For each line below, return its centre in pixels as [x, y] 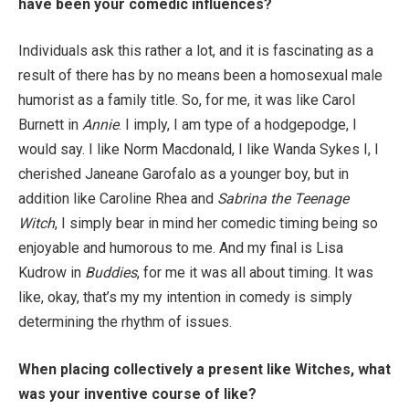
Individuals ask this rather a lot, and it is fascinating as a [196, 51]
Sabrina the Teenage [283, 199]
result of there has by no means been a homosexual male [200, 76]
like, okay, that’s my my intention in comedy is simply [185, 298]
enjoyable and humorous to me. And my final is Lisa [181, 248]
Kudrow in [52, 273]
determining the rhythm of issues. [125, 322]
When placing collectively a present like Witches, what [204, 369]
